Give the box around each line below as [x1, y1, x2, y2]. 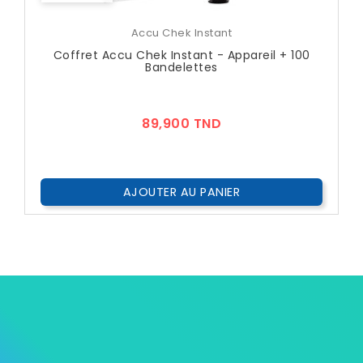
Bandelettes [145, 59, 218, 76]
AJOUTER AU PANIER [122, 184, 241, 201]
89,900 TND [142, 114, 221, 134]
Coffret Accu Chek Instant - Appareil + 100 [53, 47, 310, 64]
